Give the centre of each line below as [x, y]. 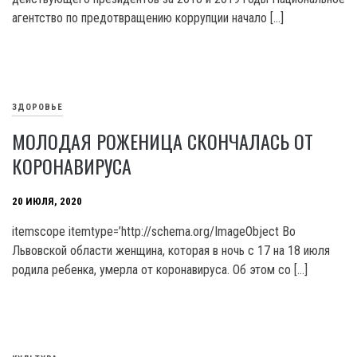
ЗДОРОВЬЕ [37, 108]
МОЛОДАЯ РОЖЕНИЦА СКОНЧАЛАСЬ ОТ [163, 141]
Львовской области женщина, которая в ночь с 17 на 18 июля [171, 251]
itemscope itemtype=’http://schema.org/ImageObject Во [154, 231]
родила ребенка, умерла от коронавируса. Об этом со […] [160, 270]
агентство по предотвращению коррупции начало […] [148, 18]
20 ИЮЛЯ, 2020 [47, 202]
